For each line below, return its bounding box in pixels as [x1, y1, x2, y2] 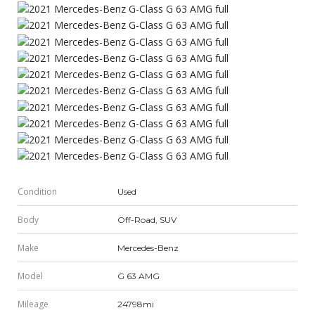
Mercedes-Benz [117, 243, 179, 254]
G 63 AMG [117, 271, 160, 282]
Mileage [18, 298, 49, 311]
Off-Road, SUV [117, 214, 176, 226]
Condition [18, 186, 57, 198]
